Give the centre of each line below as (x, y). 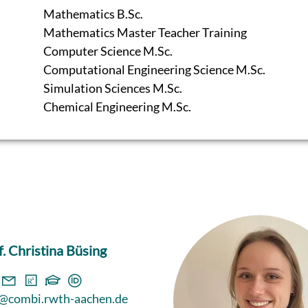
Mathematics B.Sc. (93, 13)
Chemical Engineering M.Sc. (117, 106)
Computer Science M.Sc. (108, 51)
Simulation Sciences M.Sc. (112, 88)
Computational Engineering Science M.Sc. (154, 69)
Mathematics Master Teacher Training (145, 32)
